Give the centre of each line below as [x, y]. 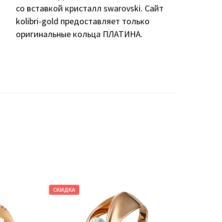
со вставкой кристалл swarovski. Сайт [89, 8]
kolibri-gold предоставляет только [83, 21]
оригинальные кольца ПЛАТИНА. [79, 34]
